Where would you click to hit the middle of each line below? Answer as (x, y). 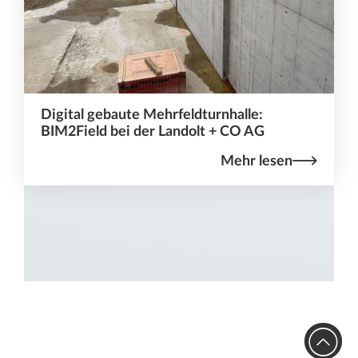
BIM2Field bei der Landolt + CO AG (152, 131)
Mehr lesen (257, 161)
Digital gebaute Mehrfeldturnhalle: (151, 114)
